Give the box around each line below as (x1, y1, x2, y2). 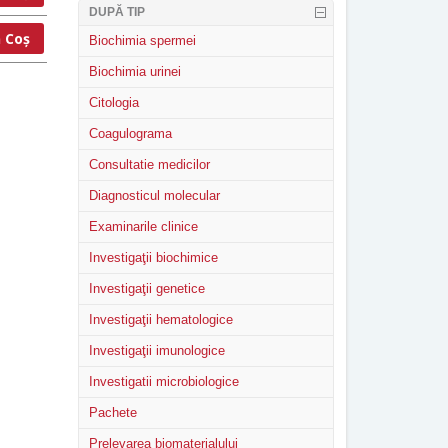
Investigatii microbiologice (88, 374, 239, 389)
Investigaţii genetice (88, 281, 205, 296)
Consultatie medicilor (88, 157, 210, 172)
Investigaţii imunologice (88, 343, 225, 358)
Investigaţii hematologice (88, 312, 233, 327)
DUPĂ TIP (88, 5, 145, 19)
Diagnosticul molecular (88, 188, 220, 203)
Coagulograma (88, 126, 172, 141)
